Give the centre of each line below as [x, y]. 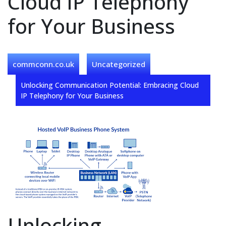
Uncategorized [119, 64]
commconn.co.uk [43, 64]
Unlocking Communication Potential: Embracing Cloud [110, 85]
